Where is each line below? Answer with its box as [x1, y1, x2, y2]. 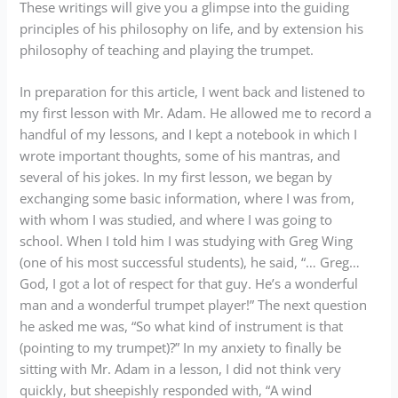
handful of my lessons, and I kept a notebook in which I [20, 125, 358, 144]
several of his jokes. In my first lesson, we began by [20, 168, 333, 187]
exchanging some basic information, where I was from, [20, 189, 355, 208]
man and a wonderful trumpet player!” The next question [20, 296, 368, 314]
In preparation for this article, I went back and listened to [20, 83, 366, 101]
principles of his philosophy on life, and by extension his [20, 19, 364, 37]
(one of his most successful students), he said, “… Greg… [20, 253, 361, 272]
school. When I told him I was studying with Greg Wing [20, 232, 354, 251]
